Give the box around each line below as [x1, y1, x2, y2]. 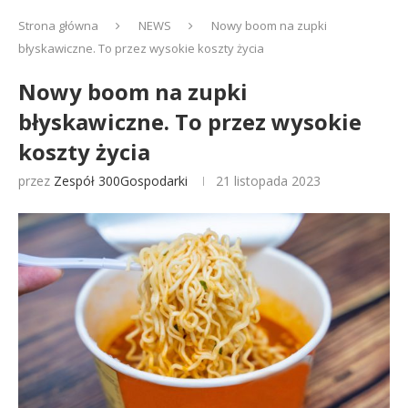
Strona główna [18, 17, 98, 34]
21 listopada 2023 [216, 172, 321, 189]
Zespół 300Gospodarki [54, 172, 188, 189]
